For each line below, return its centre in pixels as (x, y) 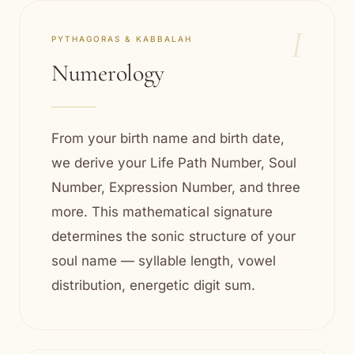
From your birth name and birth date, (168, 138)
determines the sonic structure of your (173, 236)
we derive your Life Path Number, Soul (174, 163)
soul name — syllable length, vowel (164, 261)
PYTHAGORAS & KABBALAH (122, 39)
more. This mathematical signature (162, 212)
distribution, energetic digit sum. (153, 285)
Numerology (108, 73)
